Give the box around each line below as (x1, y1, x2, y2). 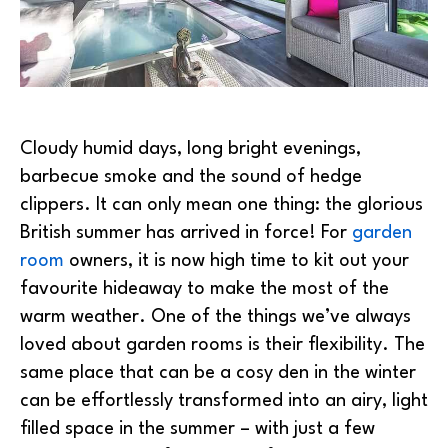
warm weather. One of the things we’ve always (20, 308, 411, 327)
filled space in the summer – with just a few (20, 420, 375, 439)
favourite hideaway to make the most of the (20, 280, 389, 299)
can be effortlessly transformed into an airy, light (20, 392, 428, 411)
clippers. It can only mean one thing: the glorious (20, 196, 423, 215)
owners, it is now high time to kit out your (64, 252, 409, 271)
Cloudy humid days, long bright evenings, (20, 140, 361, 159)
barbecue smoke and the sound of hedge (20, 168, 362, 187)
